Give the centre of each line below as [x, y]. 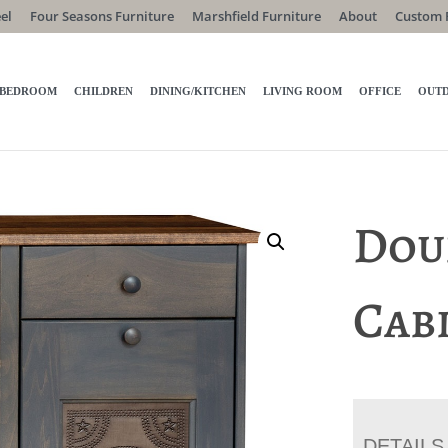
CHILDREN [104, 91]
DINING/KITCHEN [198, 91]
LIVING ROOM [303, 91]
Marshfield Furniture [256, 15]
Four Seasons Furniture [101, 15]
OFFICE [380, 91]
